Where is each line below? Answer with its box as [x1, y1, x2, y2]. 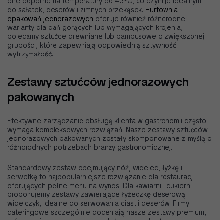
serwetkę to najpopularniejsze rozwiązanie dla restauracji [7, 172, 194, 182]
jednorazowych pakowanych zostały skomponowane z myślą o [7, 134, 212, 143]
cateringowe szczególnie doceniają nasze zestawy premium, [7, 208, 206, 217]
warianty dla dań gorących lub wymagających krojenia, [7, 23, 183, 32]
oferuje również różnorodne [93, 14, 185, 24]
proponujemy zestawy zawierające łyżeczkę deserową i [7, 190, 189, 199]
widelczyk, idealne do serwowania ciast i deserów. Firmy [7, 199, 189, 208]
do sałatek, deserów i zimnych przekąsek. [7, 5, 145, 15]
